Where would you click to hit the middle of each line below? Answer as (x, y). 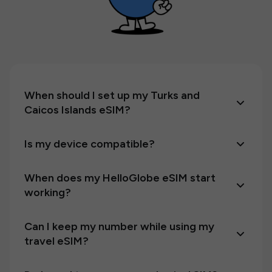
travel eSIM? (56, 241)
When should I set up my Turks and (112, 95)
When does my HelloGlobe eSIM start (120, 178)
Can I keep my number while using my (119, 226)
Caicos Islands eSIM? (77, 110)
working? (48, 192)
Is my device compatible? (90, 144)
